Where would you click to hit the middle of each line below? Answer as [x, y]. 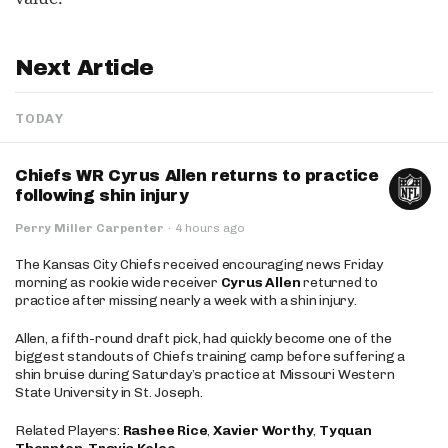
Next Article [84, 68]
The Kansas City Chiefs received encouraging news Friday [199, 264]
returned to [339, 282]
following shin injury [102, 195]
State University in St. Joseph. [109, 392]
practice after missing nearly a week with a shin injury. [186, 300]
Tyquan [345, 430]
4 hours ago [210, 228]
